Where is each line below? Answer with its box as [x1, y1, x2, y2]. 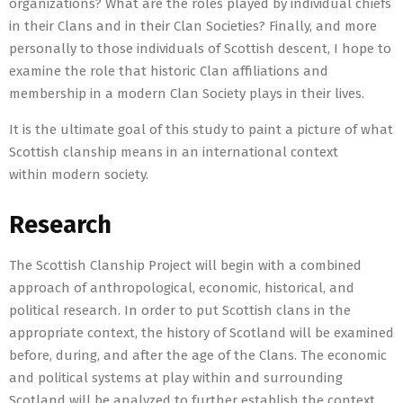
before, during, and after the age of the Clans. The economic [9, 347, 387, 364]
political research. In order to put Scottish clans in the [9, 302, 351, 319]
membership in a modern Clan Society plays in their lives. [9, 85, 368, 103]
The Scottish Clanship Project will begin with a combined [9, 257, 362, 274]
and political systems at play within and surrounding [9, 370, 343, 387]
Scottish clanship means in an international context [9, 144, 338, 161]
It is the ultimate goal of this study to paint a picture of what [9, 121, 393, 139]
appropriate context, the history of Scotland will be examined [9, 325, 394, 342]
